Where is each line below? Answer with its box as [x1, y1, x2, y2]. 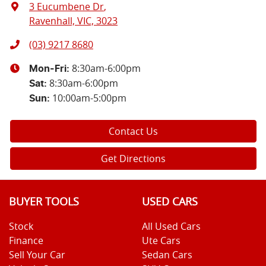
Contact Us [109, 125, 158, 138]
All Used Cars [142, 220, 201, 233]
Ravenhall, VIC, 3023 [29, 14, 118, 28]
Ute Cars [142, 234, 180, 248]
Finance [9, 234, 43, 248]
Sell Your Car [9, 248, 65, 262]
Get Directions [101, 152, 166, 166]
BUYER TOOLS [9, 195, 79, 209]
